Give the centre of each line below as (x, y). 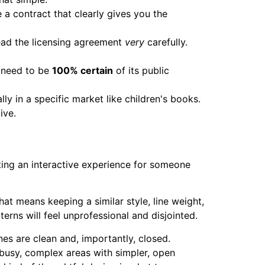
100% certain (83, 70)
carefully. (166, 42)
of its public (141, 70)
